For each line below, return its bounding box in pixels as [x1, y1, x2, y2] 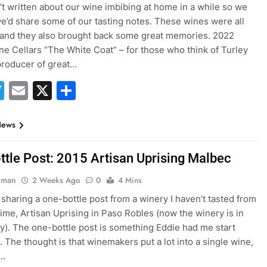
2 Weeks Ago [32, 175, 80, 186]
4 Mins [118, 175, 142, 186]
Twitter [4, 79, 69, 102]
